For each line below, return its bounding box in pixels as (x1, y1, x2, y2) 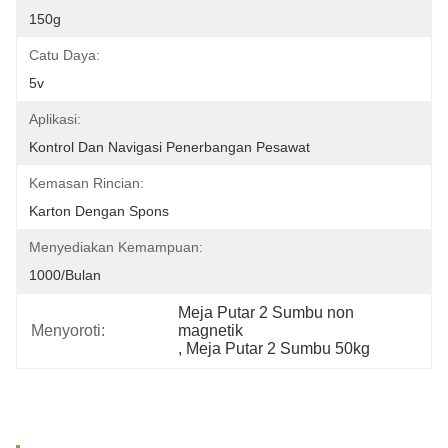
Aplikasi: (29, 111, 81, 127)
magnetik (178, 322, 244, 339)
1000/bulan (29, 267, 101, 283)
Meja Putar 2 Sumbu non (178, 304, 355, 321)
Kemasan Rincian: (29, 175, 144, 191)
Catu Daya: (29, 47, 100, 63)
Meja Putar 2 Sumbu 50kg (186, 340, 371, 357)
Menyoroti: (31, 322, 105, 339)
